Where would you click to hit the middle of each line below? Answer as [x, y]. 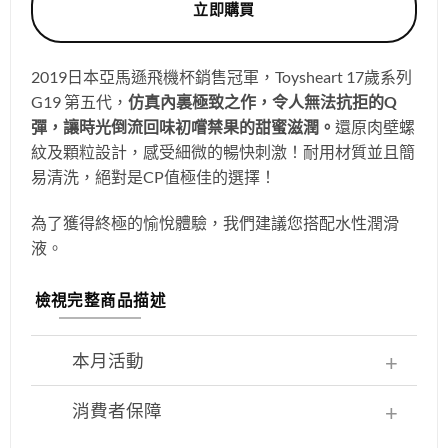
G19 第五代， [80, 102]
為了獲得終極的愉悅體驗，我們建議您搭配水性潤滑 [215, 222]
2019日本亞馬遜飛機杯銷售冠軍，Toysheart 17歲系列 [222, 77]
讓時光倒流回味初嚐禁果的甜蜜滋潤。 [199, 127]
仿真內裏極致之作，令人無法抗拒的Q [263, 102]
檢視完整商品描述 [100, 299]
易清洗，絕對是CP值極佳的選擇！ [154, 177]
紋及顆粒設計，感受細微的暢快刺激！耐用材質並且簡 [223, 152]
